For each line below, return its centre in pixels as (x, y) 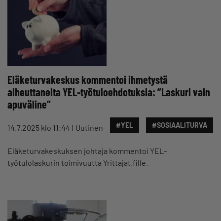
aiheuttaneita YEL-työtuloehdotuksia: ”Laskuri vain (109, 92)
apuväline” (29, 104)
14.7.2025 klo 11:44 (39, 128)
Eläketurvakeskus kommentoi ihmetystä (88, 79)
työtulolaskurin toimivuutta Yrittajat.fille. (78, 163)
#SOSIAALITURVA (180, 125)
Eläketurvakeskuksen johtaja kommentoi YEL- (87, 151)
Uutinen (89, 128)
